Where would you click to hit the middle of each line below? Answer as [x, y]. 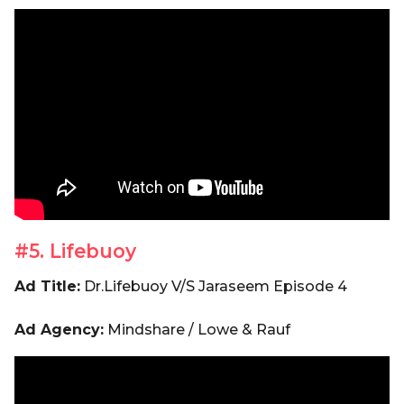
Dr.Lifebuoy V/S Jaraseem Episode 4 [214, 287]
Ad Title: [47, 287]
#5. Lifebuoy [75, 251]
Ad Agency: [59, 330]
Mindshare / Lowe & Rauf [197, 330]
